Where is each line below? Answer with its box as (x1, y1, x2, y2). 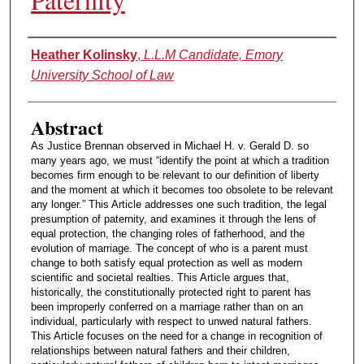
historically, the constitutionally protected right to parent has (30, 286, 311, 299)
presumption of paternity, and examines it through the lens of (30, 213, 316, 226)
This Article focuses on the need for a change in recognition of (30, 330, 323, 343)
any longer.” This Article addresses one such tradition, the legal (30, 198, 327, 211)
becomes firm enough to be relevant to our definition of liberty (30, 169, 319, 182)
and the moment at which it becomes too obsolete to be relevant (30, 184, 333, 197)
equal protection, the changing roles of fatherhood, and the (30, 227, 305, 240)
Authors (27, 40, 89, 67)
